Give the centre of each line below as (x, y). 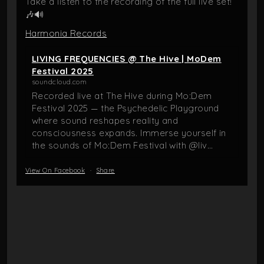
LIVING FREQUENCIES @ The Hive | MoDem (127, 58)
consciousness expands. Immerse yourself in (129, 133)
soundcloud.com (60, 81)
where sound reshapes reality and (105, 120)
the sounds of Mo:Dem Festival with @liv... (123, 145)
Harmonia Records (66, 33)
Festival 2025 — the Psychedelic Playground (126, 108)
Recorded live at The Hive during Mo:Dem (122, 95)
